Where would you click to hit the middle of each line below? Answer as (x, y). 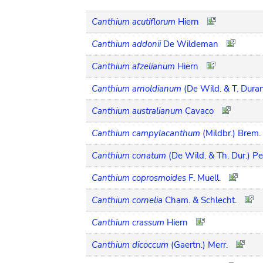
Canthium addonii (126, 44)
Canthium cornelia (127, 200)
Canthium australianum (137, 111)
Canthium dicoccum (130, 245)
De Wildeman (191, 44)
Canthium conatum (129, 155)
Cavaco (199, 111)
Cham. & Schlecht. (201, 200)
